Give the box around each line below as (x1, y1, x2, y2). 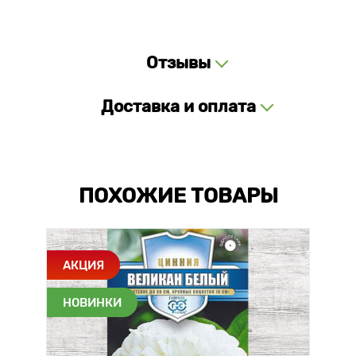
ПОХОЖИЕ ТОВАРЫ (78, 184, 278, 208)
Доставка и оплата (100, 96, 256, 116)
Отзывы (145, 52, 211, 72)
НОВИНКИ (63, 295, 122, 310)
